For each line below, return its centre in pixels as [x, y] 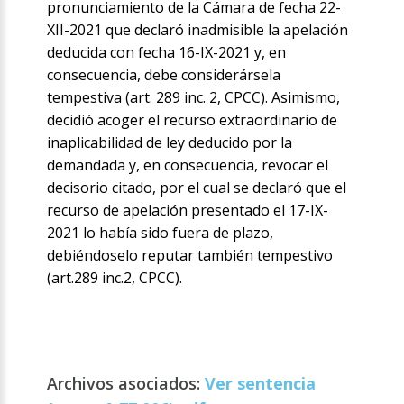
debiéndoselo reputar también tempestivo [190, 256]
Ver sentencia [261, 384]
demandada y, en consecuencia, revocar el [188, 165]
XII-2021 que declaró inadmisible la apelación [198, 30]
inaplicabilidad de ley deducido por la [170, 143]
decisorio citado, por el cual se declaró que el [197, 188]
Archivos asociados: [126, 384]
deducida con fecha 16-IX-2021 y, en [167, 53]
